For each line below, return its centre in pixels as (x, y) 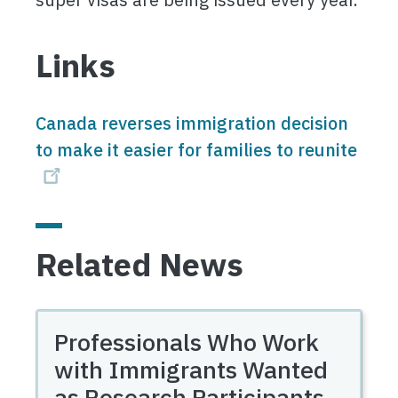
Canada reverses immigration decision (192, 123)
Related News (139, 264)
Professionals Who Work (187, 342)
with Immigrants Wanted (191, 369)
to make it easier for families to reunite (196, 149)
